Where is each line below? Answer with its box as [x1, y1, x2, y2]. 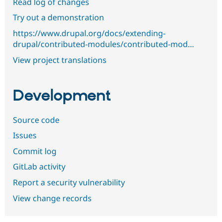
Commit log [13, 145, 56, 157]
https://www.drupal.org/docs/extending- [13, 28, 166, 39]
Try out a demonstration [13, 12, 104, 23]
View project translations [13, 54, 107, 65]
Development [13, 86, 111, 107]
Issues [13, 130, 37, 141]
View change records [13, 192, 92, 204]
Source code [13, 114, 59, 125]
